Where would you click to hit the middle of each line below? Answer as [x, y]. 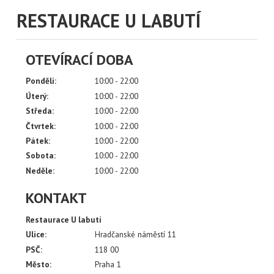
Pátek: [38, 140]
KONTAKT [56, 198]
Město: [39, 265]
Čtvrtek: [41, 126]
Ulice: [36, 235]
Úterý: [37, 96]
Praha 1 [108, 265]
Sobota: [41, 156]
